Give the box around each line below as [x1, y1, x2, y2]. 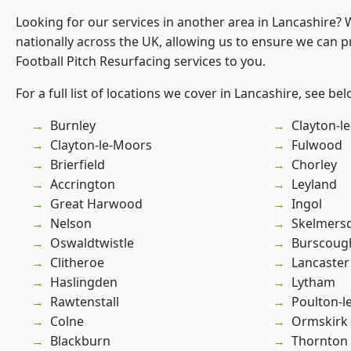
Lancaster [291, 254, 349, 272]
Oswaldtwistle [50, 234, 134, 252]
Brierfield [50, 156, 105, 174]
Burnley [50, 117, 96, 135]
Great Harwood [50, 195, 143, 213]
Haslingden [50, 273, 118, 291]
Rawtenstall [50, 293, 119, 311]
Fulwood [291, 136, 342, 154]
